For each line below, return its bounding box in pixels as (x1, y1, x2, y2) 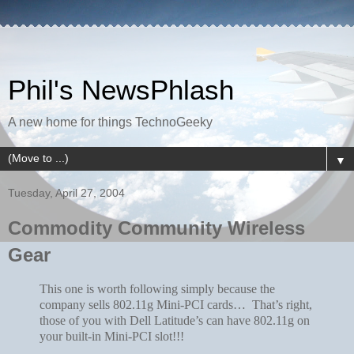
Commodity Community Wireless (8, 217, 305, 239)
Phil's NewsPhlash (8, 75, 234, 105)
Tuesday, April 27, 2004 (8, 186, 125, 199)
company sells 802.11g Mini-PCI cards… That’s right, (40, 297, 312, 311)
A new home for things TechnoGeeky (8, 115, 213, 129)
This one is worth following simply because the (40, 281, 275, 296)
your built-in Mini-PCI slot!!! (40, 329, 187, 343)
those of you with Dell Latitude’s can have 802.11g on (40, 313, 310, 327)
